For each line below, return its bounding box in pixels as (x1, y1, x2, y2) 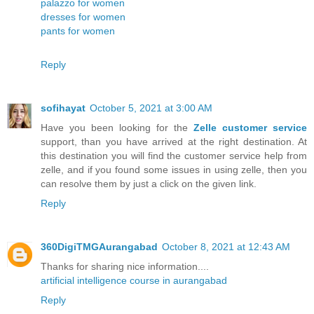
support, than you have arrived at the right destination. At (41, 135, 307, 147)
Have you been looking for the (41, 121, 193, 133)
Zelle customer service (193, 121, 307, 133)
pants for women (41, 25, 115, 36)
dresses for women (41, 11, 125, 22)
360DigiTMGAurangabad (41, 240, 158, 252)
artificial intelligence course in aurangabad (41, 274, 227, 286)
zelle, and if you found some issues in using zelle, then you (41, 163, 307, 175)
